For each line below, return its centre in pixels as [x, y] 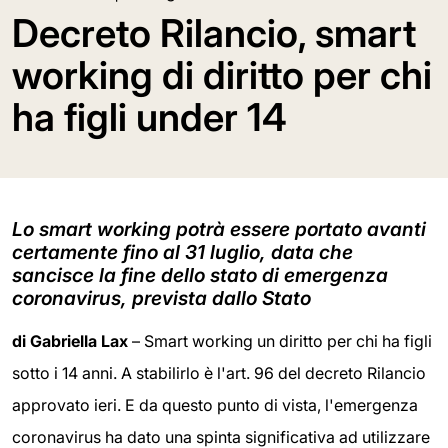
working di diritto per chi [222, 74]
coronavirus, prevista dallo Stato [161, 297]
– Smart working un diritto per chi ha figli [280, 340]
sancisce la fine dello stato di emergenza [200, 274]
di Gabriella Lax [70, 340]
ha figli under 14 [149, 116]
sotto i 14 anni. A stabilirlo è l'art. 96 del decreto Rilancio [219, 372]
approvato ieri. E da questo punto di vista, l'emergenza [215, 404]
